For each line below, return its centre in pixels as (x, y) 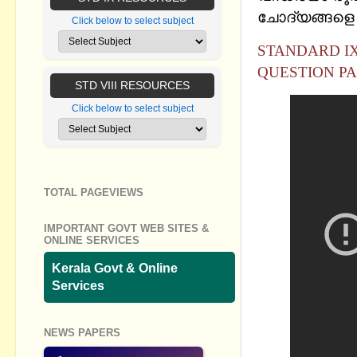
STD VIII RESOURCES (132, 86)
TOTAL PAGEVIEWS (94, 193)
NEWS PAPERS (82, 332)
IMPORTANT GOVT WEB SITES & (126, 229)
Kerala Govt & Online (115, 268)
